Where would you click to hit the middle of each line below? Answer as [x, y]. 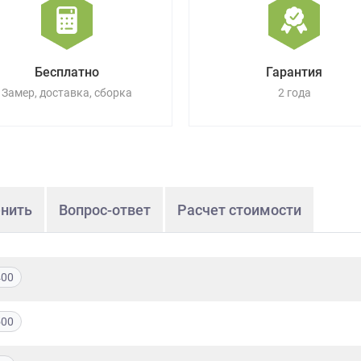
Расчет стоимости [239, 210]
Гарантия [295, 73]
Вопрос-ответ [105, 210]
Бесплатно [66, 73]
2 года [294, 93]
